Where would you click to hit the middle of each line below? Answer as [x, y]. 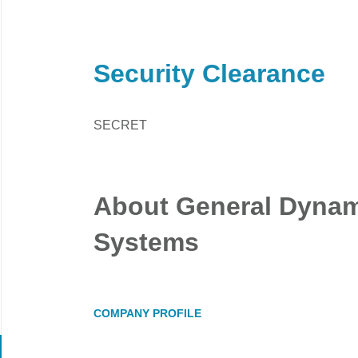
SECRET [120, 125]
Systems [146, 242]
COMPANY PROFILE [147, 313]
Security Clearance [209, 74]
